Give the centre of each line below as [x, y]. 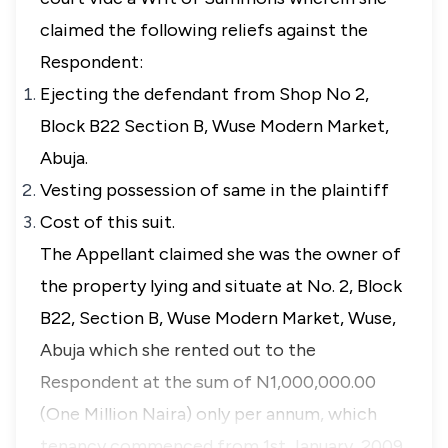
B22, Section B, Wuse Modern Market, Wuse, [218, 318]
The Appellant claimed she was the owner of [220, 254]
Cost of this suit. [107, 222]
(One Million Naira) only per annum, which [208, 414]
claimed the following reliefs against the [204, 30]
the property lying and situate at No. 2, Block [221, 286]
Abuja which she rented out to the [178, 350]
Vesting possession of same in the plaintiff [216, 190]
